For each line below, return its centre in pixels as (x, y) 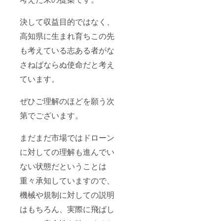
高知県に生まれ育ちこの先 (67, 36)
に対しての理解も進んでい (67, 152)
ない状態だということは (63, 166)
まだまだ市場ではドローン (67, 138)
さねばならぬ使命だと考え (67, 65)
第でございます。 (51, 115)
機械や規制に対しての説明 (67, 195)
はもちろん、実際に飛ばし (67, 209)
